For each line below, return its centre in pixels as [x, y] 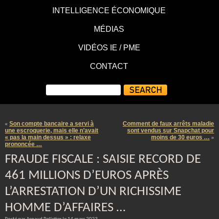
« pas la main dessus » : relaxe [48, 137]
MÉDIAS [109, 29]
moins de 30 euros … [180, 137]
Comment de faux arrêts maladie [168, 124]
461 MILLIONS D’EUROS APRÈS [87, 176]
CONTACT [109, 66]
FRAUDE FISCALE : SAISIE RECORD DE [103, 160]
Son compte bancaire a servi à [52, 124]
